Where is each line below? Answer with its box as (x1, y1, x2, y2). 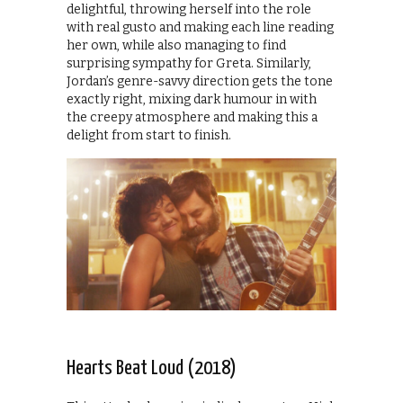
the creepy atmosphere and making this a (67, 110, 318, 126)
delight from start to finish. (67, 128, 231, 144)
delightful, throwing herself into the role (67, 2, 311, 18)
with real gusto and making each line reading (67, 20, 334, 36)
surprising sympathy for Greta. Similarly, (67, 56, 311, 72)
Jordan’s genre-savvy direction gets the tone (67, 74, 333, 90)
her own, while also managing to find (67, 38, 286, 54)
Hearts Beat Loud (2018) (67, 358, 237, 380)
